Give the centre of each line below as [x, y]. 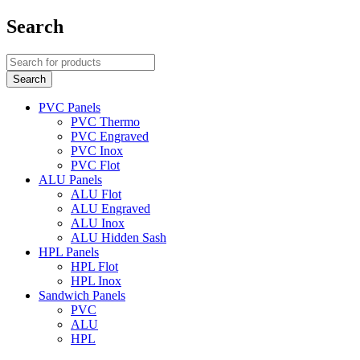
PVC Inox [97, 150]
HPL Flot [94, 266]
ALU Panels [70, 179]
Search [35, 26]
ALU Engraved [110, 208]
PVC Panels [70, 107]
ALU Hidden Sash [119, 237]
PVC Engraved [110, 136]
